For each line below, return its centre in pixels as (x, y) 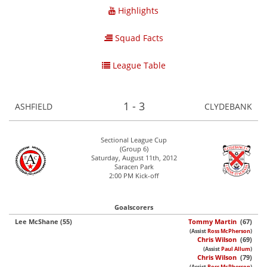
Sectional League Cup (134, 140)
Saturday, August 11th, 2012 (134, 158)
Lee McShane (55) (44, 221)
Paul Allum (236, 249)
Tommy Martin (212, 221)
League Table (138, 65)
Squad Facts (138, 38)
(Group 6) (134, 149)
